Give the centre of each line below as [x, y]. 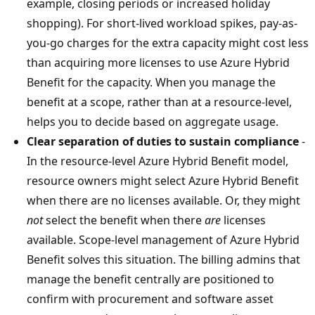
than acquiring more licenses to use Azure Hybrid [158, 63]
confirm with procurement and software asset [150, 299]
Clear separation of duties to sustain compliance [163, 142]
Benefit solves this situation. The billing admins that [163, 260]
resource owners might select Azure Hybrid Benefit [163, 181]
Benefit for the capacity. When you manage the [151, 83]
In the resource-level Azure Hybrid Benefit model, [157, 161]
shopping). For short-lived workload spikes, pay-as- [162, 24]
